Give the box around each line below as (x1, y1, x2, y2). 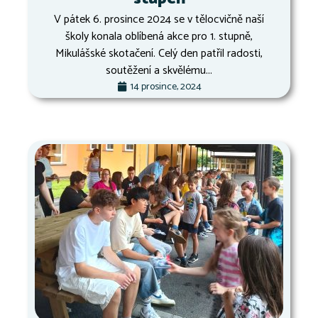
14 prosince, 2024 (130, 78, 202, 95)
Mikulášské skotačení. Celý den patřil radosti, (55, 43, 263, 63)
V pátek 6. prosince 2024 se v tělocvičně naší (54, 9, 264, 29)
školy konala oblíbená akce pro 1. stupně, (65, 26, 253, 46)
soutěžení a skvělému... (106, 60, 212, 80)
